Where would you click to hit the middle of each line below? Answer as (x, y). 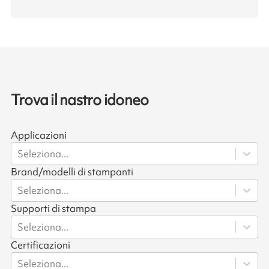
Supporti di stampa (53, 209)
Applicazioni (38, 135)
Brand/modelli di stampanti (72, 172)
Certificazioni (40, 245)
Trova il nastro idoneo (80, 100)
